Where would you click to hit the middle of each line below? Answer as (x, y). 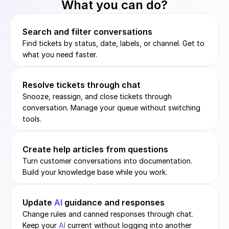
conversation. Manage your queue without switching (111, 108)
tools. (32, 119)
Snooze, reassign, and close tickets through (97, 96)
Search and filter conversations (87, 32)
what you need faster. (60, 54)
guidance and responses (113, 202)
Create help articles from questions (95, 149)
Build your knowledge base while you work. (95, 172)
